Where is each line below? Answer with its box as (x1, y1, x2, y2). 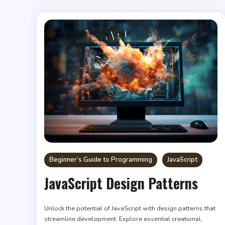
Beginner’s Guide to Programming (49, 155, 153, 165)
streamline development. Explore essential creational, (44, 214, 203, 224)
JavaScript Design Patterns (44, 173, 198, 194)
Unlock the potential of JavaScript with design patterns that (44, 204, 216, 213)
